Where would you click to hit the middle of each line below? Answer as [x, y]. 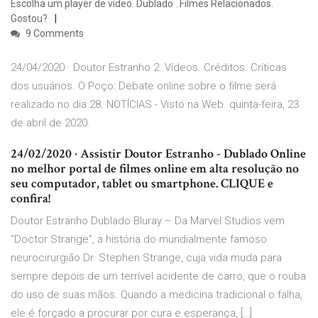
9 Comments [54, 34]
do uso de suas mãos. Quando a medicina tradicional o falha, [157, 295]
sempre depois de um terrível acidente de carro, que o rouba [158, 276]
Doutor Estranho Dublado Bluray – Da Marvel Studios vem [148, 221]
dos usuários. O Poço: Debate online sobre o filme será [143, 86]
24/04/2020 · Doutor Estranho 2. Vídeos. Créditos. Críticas [149, 68]
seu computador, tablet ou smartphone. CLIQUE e [142, 184]
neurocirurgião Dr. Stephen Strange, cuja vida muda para [146, 258]
